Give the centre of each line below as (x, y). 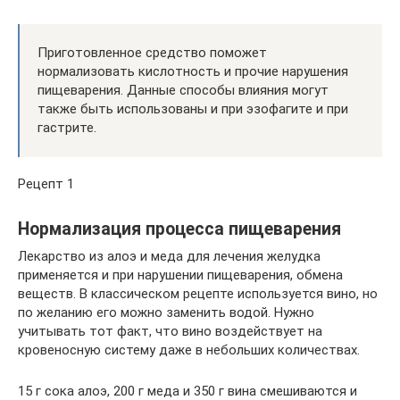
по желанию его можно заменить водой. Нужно (166, 312)
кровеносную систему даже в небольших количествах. (189, 350)
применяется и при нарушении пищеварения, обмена (180, 275)
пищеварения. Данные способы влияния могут (183, 90)
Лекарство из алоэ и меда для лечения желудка (169, 256)
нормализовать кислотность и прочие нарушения (193, 71)
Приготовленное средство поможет (152, 52)
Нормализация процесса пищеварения (179, 229)
